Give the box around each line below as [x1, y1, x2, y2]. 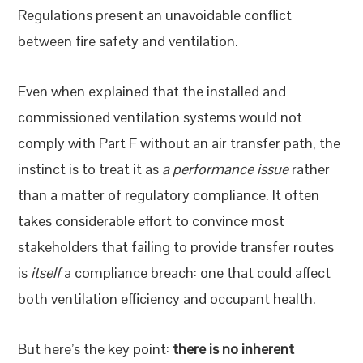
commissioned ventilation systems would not [18, 108, 303, 127]
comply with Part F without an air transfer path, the [18, 134, 341, 153]
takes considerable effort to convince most [18, 211, 285, 231]
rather [288, 160, 331, 179]
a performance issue [159, 160, 289, 179]
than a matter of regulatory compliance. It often [18, 186, 320, 205]
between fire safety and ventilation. [18, 32, 239, 51]
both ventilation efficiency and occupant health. [18, 289, 317, 309]
